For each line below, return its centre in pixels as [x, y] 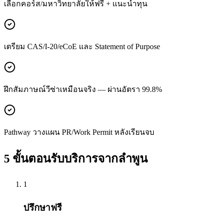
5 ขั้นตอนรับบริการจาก [61, 158]
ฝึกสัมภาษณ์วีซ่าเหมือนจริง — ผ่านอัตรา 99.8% [83, 89]
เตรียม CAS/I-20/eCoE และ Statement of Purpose [82, 46]
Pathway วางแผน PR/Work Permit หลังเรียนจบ [79, 132]
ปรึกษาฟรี [43, 208]
